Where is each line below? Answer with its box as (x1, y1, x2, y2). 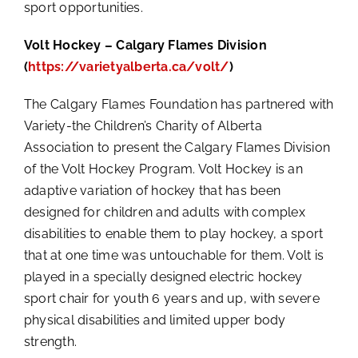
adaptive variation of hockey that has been (23, 182, 281, 198)
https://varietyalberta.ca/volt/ (28, 58, 229, 74)
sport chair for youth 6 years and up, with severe (23, 290, 320, 306)
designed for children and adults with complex (23, 204, 305, 220)
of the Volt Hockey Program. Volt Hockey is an (23, 161, 303, 177)
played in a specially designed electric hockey (23, 268, 303, 284)
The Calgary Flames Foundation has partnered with (23, 96, 334, 112)
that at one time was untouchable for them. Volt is (23, 247, 324, 263)
